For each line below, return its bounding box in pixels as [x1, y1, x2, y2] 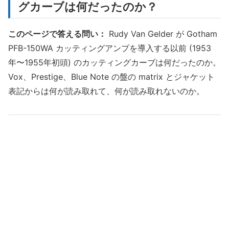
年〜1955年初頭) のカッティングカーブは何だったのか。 [8, 57, 221, 67]
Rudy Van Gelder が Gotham [106, 28, 217, 39]
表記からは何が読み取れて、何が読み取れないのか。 [8, 85, 204, 96]
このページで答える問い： [8, 28, 106, 39]
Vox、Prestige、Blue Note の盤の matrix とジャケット [8, 71, 215, 82]
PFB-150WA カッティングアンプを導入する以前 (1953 [8, 42, 211, 53]
